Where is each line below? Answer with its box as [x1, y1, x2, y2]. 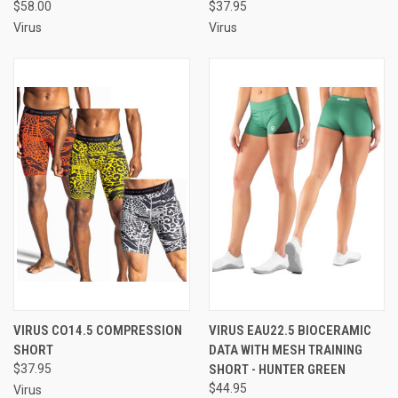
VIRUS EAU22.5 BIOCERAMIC [208, 322, 371, 338]
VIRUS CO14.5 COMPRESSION [13, 322, 182, 338]
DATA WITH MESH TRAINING [208, 341, 362, 358]
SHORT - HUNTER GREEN [208, 361, 346, 378]
